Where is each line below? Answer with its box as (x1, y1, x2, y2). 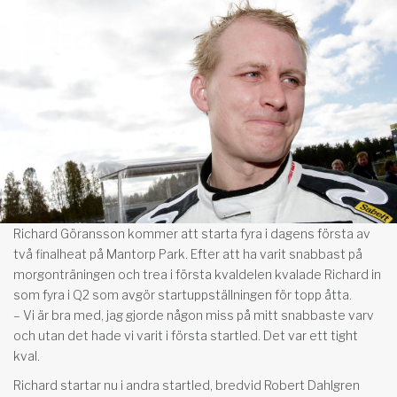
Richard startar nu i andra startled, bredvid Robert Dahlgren (13, 377, 360, 393)
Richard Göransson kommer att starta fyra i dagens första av (13, 225, 370, 241)
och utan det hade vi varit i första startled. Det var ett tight (13, 327, 358, 343)
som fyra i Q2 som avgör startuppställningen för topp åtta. (13, 286, 352, 302)
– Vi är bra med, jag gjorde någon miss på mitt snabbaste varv (13, 307, 374, 323)
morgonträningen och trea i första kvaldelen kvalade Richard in (13, 266, 381, 282)
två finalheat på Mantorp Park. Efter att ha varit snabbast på (13, 245, 362, 261)
